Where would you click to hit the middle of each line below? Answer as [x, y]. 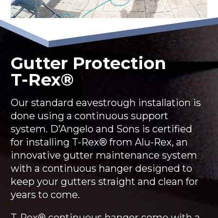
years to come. [45, 195]
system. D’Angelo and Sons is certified [102, 129]
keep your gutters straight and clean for [105, 182]
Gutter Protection [89, 63]
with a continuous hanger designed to [102, 169]
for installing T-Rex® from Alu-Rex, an [100, 142]
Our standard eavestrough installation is [106, 103]
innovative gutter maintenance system [104, 155]
